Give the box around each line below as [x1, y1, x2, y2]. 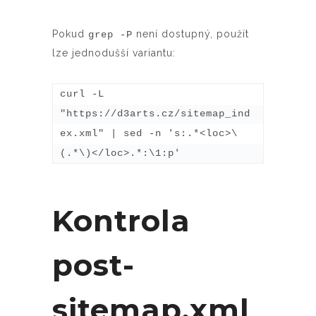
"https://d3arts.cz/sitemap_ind [60, 107, 250, 119]
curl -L [60, 87, 104, 99]
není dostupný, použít [133, 28, 249, 39]
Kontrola [52, 202, 190, 239]
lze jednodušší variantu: [52, 47, 176, 59]
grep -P [88, 28, 133, 40]
